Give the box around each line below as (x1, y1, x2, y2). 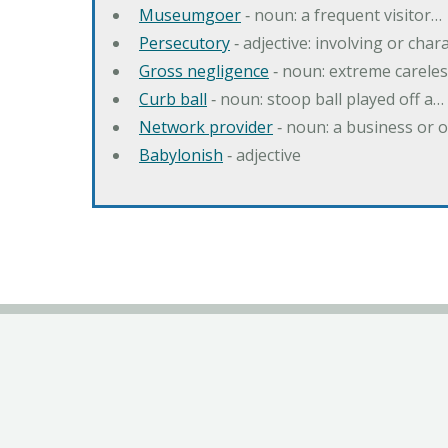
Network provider (139, 115, 273, 138)
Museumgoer (139, 3, 241, 26)
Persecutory (139, 31, 230, 54)
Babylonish (139, 143, 223, 166)
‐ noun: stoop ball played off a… (207, 87, 444, 110)
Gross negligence (139, 59, 269, 82)
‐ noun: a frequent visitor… (241, 3, 442, 26)
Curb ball (139, 87, 207, 110)
